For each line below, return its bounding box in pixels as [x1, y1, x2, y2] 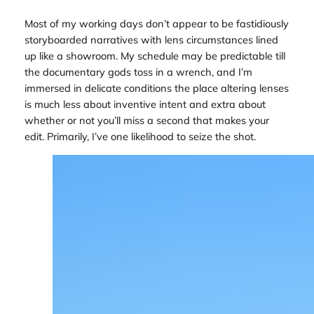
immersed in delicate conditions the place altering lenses [24, 81, 289, 95]
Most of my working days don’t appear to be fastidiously [24, 17, 289, 31]
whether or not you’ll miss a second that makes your [24, 114, 269, 128]
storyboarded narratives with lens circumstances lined [24, 33, 278, 47]
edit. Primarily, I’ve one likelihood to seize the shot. [24, 130, 256, 144]
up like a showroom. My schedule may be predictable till [24, 49, 285, 63]
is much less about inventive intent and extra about [24, 97, 266, 111]
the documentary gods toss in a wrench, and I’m [24, 65, 252, 79]
